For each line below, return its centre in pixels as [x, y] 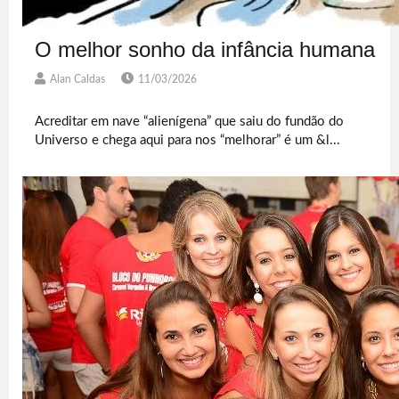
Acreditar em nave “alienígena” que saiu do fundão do [190, 121]
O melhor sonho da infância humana [205, 49]
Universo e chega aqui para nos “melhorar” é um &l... [188, 140]
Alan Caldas [78, 79]
